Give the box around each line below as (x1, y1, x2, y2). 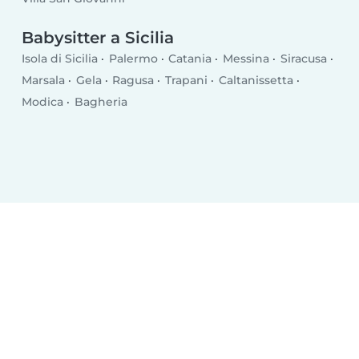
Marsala (22, 73, 66, 88)
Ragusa (112, 73, 155, 88)
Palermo (108, 50, 158, 66)
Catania (168, 50, 212, 66)
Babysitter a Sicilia (22, 28, 175, 48)
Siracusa (280, 50, 327, 66)
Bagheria (74, 95, 127, 110)
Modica (22, 95, 64, 110)
